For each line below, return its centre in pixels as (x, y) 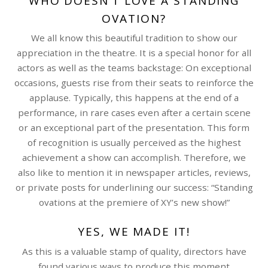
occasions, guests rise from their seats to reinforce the (134, 83)
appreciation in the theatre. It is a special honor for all (134, 53)
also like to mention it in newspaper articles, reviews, (134, 173)
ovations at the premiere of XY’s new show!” (134, 202)
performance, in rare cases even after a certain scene (134, 113)
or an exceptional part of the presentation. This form (134, 128)
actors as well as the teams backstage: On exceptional (134, 68)
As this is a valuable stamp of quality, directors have (134, 252)
